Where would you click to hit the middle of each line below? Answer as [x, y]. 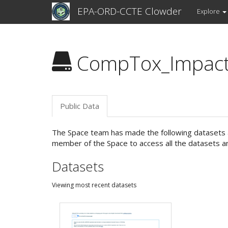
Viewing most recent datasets [94, 185]
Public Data [80, 106]
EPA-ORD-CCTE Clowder [130, 11]
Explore [209, 11]
